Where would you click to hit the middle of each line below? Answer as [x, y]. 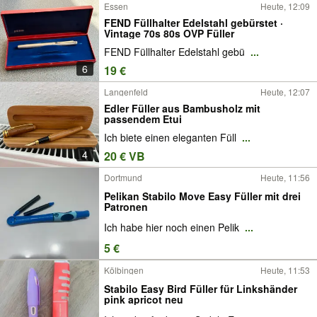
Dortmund [123, 177]
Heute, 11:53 [285, 270]
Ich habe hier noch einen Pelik [173, 227]
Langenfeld [126, 92]
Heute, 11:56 [285, 177]
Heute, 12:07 [285, 92]
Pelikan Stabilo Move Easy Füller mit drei [202, 196]
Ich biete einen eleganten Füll [172, 138]
